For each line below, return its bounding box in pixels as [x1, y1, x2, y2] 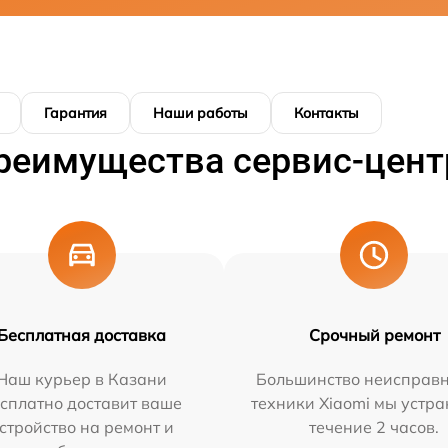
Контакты [294, 104, 359, 122]
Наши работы [153, 104, 248, 122]
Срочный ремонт [308, 325, 440, 345]
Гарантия [44, 104, 107, 122]
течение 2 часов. [309, 417, 440, 437]
